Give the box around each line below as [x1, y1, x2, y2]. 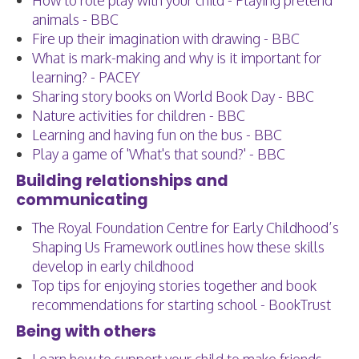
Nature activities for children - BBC [32, 107, 245, 124]
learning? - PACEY [32, 68, 140, 86]
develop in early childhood [32, 257, 194, 275]
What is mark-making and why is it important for [32, 49, 321, 67]
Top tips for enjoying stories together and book [32, 276, 317, 294]
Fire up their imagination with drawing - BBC [32, 30, 300, 47]
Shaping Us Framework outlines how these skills [32, 238, 325, 256]
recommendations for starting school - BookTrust [32, 296, 331, 313]
